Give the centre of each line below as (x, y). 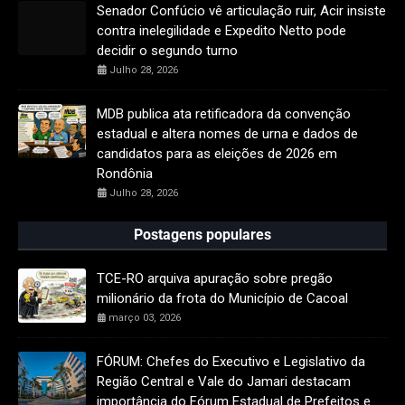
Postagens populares (202, 235)
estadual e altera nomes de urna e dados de (227, 134)
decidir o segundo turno (167, 51)
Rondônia (125, 174)
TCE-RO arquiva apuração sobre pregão (215, 279)
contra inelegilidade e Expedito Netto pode (221, 31)
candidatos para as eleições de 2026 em (217, 154)
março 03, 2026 (145, 318)
